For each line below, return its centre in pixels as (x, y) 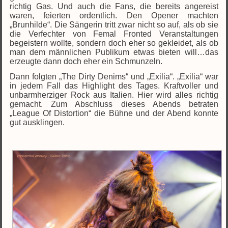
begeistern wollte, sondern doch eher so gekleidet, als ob (114, 43)
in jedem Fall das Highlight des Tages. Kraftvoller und (114, 86)
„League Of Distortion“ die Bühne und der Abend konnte (114, 113)
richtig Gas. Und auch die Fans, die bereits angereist (114, 7)
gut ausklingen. (37, 123)
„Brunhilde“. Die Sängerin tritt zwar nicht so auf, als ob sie (114, 25)
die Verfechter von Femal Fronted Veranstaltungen (114, 34)
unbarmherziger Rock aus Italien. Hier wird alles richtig (114, 95)
